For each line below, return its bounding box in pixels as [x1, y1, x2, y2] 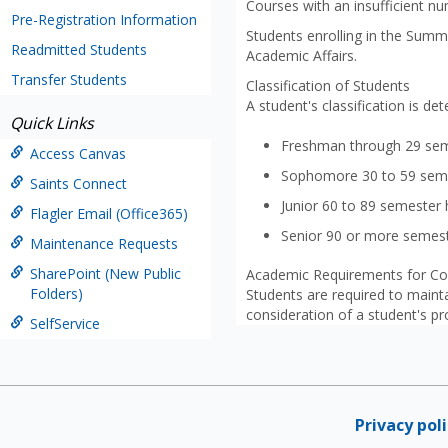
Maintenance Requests [30, 234, 178, 253]
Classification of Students [245, 76, 410, 95]
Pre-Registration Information [11, 10, 197, 29]
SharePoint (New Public [30, 264, 181, 283]
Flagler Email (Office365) [30, 204, 188, 223]
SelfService [30, 314, 100, 333]
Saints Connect [30, 174, 127, 193]
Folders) [30, 284, 83, 303]
